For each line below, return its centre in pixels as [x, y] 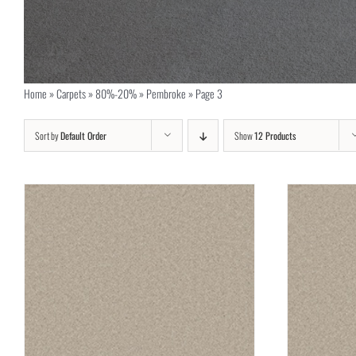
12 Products [275, 135]
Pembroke [166, 93]
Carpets [71, 93]
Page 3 [209, 93]
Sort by [48, 135]
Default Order [83, 135]
